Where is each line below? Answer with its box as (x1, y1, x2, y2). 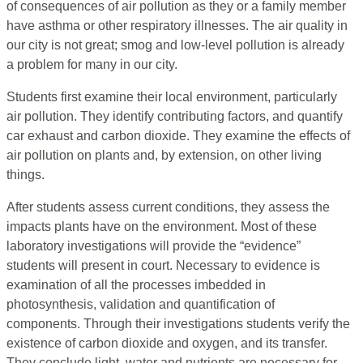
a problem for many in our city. (6, 58, 177, 72)
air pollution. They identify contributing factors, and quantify (6, 109, 343, 124)
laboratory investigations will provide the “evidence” (6, 239, 301, 254)
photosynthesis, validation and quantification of (6, 297, 275, 312)
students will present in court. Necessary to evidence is (6, 258, 320, 273)
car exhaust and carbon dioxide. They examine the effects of (6, 129, 350, 143)
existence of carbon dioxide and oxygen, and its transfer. (6, 336, 327, 351)
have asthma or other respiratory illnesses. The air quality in (6, 19, 348, 33)
